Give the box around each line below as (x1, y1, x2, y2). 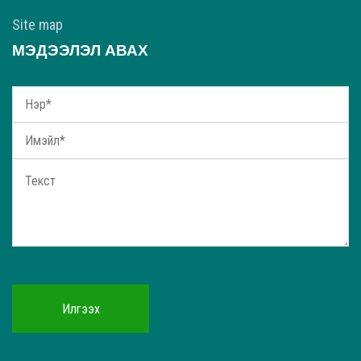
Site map (12, 15, 63, 33)
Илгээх (61, 301, 100, 317)
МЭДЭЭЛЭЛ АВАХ (12, 40, 148, 61)
